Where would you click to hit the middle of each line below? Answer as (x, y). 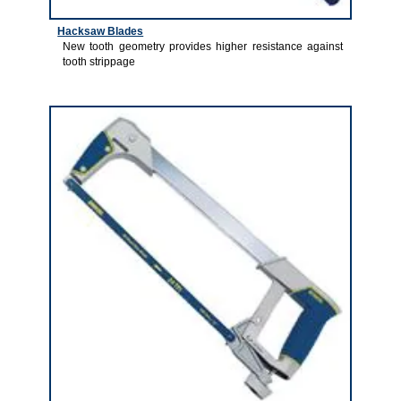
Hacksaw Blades (101, 31)
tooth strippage (98, 61)
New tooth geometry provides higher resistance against (203, 46)
